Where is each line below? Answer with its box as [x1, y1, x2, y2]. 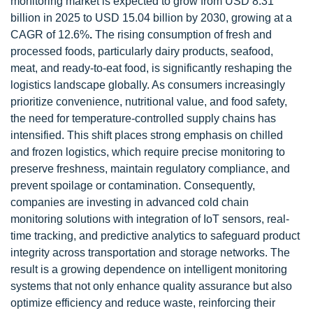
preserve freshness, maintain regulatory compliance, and [10, 163, 290, 175]
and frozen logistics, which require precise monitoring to [10, 146, 285, 158]
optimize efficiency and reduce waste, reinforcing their [10, 297, 275, 309]
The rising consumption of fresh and [95, 29, 272, 41]
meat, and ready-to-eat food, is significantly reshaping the [10, 62, 292, 74]
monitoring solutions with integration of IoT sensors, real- [10, 213, 289, 225]
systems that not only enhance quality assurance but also [10, 280, 292, 292]
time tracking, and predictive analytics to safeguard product [10, 230, 300, 242]
